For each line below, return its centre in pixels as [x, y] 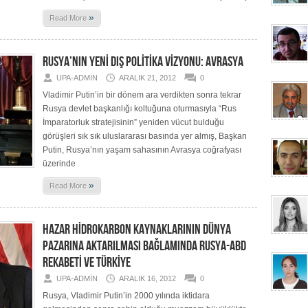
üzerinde [59, 164]
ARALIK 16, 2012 [147, 278]
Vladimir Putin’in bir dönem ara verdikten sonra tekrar [142, 95]
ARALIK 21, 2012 [147, 78]
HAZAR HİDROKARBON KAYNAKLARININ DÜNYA [137, 230]
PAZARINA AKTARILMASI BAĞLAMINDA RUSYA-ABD [144, 246]
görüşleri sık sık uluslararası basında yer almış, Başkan [145, 136]
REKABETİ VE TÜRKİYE [87, 263]
